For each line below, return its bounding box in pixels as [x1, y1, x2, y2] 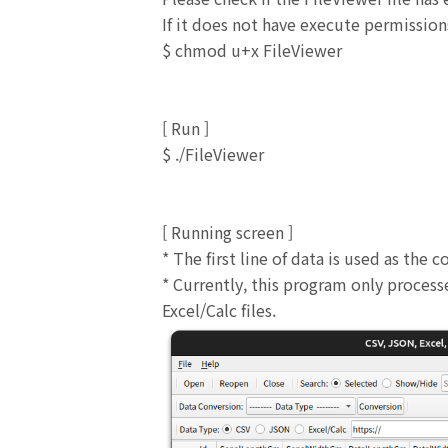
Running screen [171, 220, 288, 244]
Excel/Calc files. [162, 298, 276, 322]
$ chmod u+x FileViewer [162, 38, 342, 62]
